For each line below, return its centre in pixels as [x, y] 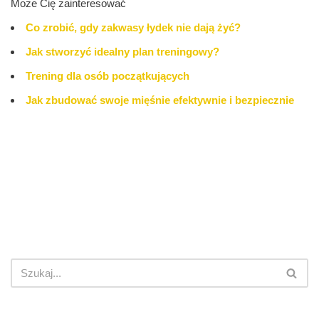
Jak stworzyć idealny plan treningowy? [122, 52]
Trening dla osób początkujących [108, 76]
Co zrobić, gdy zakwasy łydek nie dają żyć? [133, 28]
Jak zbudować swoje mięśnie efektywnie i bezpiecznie [160, 100]
